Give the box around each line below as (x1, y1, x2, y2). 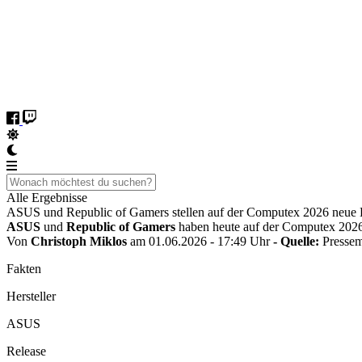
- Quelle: (273, 234, 322, 248)
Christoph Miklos (31, 234, 127, 248)
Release (6, 344, 46, 358)
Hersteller (6, 289, 56, 303)
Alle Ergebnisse (6, 191, 87, 204)
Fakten (6, 262, 41, 276)
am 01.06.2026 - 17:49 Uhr (127, 234, 273, 248)
